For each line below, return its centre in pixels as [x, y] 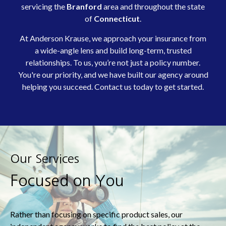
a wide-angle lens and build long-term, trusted [113, 50]
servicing [38, 6]
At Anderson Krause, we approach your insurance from [113, 38]
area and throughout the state [153, 6]
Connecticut [117, 18]
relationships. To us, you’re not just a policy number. [113, 62]
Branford [84, 6]
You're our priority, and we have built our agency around [113, 74]
